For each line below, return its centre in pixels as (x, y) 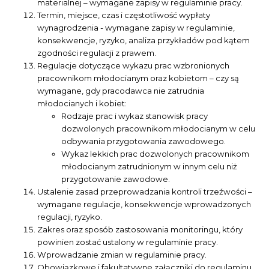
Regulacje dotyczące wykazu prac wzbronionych (134, 65)
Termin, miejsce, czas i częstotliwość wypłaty (124, 15)
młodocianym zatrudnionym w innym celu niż (150, 166)
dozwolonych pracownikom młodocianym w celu (159, 128)
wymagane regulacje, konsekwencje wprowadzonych (144, 204)
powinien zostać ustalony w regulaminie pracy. (128, 242)
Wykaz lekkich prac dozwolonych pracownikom (156, 153)
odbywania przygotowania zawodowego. (144, 141)
